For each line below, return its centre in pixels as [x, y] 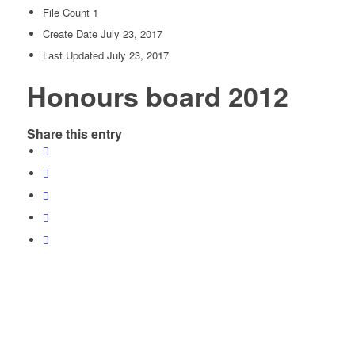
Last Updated [74, 55]
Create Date [71, 34]
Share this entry [74, 134]
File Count [67, 12]
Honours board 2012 [157, 96]
